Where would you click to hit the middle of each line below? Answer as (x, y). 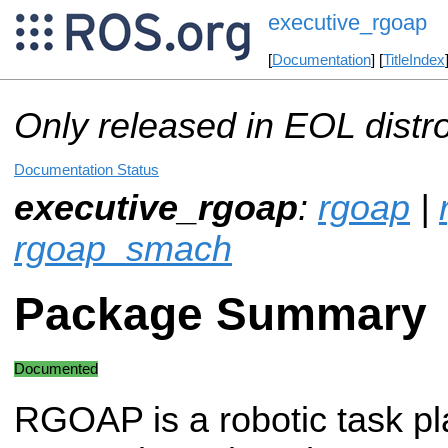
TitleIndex (413, 60)
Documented (56, 368)
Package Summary (220, 315)
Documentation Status (86, 169)
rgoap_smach (123, 248)
